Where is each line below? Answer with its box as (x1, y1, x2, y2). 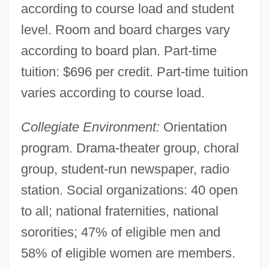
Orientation (159, 119, 227, 134)
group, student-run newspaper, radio (20, 161, 229, 177)
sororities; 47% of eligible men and (20, 224, 220, 240)
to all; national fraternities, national (20, 203, 219, 219)
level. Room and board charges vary (20, 22, 230, 37)
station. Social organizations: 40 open (20, 182, 238, 198)
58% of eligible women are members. (20, 245, 235, 261)
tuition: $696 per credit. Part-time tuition (20, 64, 248, 79)
